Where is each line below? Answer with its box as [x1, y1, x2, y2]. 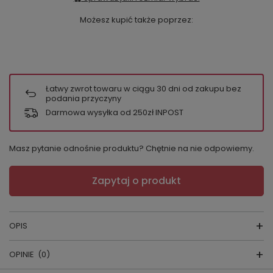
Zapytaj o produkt [92, 174, 181, 188]
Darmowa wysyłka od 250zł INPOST [46, 106, 183, 118]
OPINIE [9, 249, 34, 261]
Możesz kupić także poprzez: [80, 14, 193, 26]
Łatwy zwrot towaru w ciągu [46, 83, 157, 95]
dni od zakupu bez [166, 83, 241, 95]
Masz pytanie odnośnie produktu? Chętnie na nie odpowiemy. [9, 143, 254, 155]
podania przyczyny [46, 93, 121, 105]
